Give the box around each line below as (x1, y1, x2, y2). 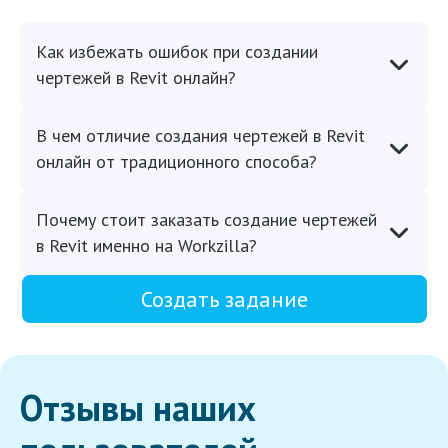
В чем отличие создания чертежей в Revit (36, 124, 365, 148)
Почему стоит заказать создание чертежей (36, 208, 377, 232)
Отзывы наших (20, 384, 256, 432)
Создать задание (140, 285, 308, 314)
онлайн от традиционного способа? (36, 150, 317, 174)
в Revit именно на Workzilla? (36, 234, 257, 258)
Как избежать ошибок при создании (36, 40, 318, 64)
